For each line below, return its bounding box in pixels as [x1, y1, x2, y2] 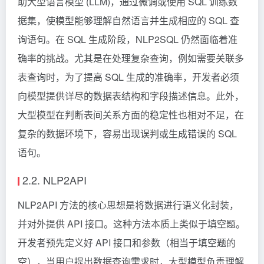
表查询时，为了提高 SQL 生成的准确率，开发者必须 [18, 70, 239, 84]
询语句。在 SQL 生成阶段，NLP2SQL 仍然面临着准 [18, 32, 237, 46]
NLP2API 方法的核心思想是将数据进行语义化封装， [18, 197, 239, 212]
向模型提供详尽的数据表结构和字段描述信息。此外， [18, 88, 244, 103]
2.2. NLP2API [22, 171, 87, 187]
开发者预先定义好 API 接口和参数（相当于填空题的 [18, 235, 236, 249]
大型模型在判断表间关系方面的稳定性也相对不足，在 [18, 107, 244, 121]
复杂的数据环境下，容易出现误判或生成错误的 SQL [18, 126, 237, 140]
